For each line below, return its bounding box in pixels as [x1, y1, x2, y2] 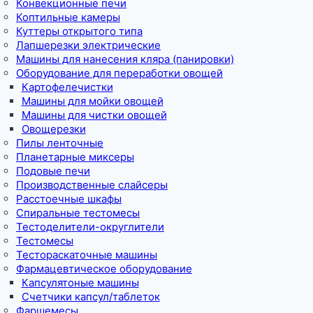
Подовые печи [16, 163, 90, 177]
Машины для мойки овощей [21, 94, 163, 108]
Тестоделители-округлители [16, 219, 164, 233]
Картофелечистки [21, 80, 113, 94]
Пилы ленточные [16, 136, 103, 150]
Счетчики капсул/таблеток [21, 289, 160, 303]
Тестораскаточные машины [16, 247, 157, 261]
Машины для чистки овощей [21, 108, 167, 122]
